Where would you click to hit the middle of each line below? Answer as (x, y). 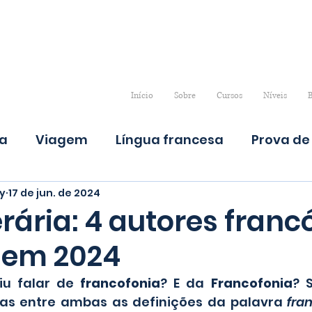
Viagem (62, 139)
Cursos (229, 96)
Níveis (275, 96)
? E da (186, 283)
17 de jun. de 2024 (54, 193)
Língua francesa (170, 139)
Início (142, 96)
